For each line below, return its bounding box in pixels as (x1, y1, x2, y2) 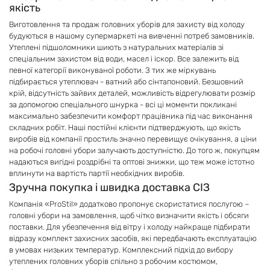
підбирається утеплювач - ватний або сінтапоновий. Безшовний (9, 77, 243, 86)
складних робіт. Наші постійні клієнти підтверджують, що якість (9, 123, 240, 132)
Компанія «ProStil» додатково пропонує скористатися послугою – (9, 199, 250, 209)
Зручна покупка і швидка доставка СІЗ (9, 181, 210, 194)
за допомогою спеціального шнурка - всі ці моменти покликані (9, 100, 237, 109)
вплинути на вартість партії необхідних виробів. (9, 169, 184, 178)
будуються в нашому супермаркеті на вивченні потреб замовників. (9, 31, 254, 40)
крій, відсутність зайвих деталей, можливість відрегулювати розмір (9, 89, 256, 98)
